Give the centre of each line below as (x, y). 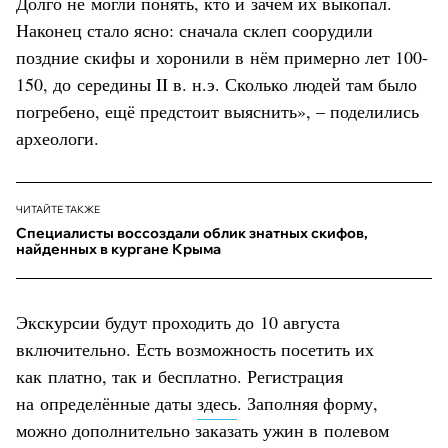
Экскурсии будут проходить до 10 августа (178, 321)
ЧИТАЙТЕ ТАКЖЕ (58, 209)
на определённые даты (106, 402)
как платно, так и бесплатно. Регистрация (179, 375)
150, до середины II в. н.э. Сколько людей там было (216, 83)
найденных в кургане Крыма (118, 248)
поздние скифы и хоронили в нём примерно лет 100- (222, 56)
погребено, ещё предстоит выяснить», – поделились (217, 110)
